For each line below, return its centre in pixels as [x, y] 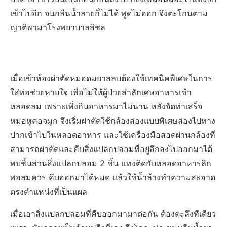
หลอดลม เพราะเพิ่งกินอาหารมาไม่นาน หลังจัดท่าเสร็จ [106, 107]
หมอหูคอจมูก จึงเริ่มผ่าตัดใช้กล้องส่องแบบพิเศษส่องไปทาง [113, 121]
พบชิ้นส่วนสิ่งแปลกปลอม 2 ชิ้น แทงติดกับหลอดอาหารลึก [111, 163]
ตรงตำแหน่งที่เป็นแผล [49, 192]
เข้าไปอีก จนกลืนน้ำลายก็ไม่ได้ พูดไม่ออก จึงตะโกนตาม [109, 13]
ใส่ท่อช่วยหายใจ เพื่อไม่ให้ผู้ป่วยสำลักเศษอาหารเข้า [101, 92]
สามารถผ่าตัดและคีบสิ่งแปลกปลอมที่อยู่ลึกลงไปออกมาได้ [111, 149]
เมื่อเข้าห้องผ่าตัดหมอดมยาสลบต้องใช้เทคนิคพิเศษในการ [111, 78]
